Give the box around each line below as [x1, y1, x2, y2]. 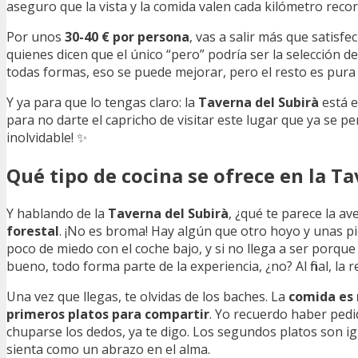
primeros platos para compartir [6, 304, 209, 323]
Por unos [6, 27, 65, 46]
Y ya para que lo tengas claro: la [6, 93, 198, 111]
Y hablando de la [6, 204, 108, 222]
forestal [6, 221, 59, 240]
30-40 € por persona [65, 27, 189, 46]
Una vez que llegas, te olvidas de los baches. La [6, 287, 288, 305]
